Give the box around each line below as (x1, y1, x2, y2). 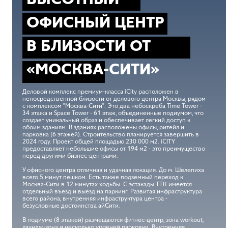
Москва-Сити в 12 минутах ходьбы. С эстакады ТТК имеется (22, 180, 192, 188)
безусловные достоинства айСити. (22, 202, 120, 210)
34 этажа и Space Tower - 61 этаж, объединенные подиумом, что (22, 109, 204, 117)
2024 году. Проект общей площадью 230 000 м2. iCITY (22, 137, 175, 146)
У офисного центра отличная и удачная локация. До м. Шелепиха (22, 166, 204, 174)
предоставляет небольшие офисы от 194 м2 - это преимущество (22, 145, 205, 153)
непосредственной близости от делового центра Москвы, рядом (22, 95, 206, 103)
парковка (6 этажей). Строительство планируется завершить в (22, 130, 199, 138)
